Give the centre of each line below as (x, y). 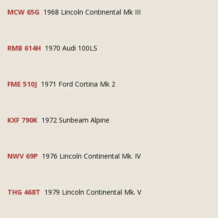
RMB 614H (24, 48)
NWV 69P (23, 156)
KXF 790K (22, 120)
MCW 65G (23, 12)
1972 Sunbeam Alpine (74, 120)
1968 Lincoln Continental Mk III (90, 12)
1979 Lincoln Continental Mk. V (93, 192)
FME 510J (22, 84)
